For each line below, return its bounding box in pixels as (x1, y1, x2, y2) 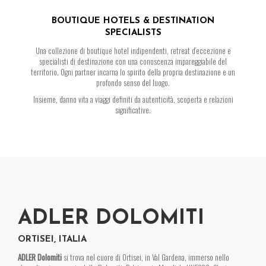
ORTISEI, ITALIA (18, 235, 87, 244)
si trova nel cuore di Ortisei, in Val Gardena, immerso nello (62, 251, 229, 263)
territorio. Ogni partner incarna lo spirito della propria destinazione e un (31, 66, 235, 78)
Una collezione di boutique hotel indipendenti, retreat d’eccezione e (35, 45, 231, 56)
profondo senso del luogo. (96, 77, 170, 88)
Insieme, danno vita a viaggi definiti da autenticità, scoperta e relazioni (33, 93, 233, 105)
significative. (115, 104, 151, 116)
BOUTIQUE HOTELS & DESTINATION (52, 17, 214, 26)
